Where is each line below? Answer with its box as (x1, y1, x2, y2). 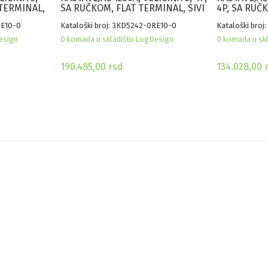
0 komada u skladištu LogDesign (60, 35, 174, 44)
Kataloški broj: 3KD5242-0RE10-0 (60, 21, 177, 31)
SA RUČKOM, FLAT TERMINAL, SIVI (60, 2, 205, 14)
